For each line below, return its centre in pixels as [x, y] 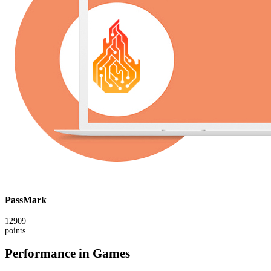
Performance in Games [67, 254]
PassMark [26, 200]
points [15, 230]
